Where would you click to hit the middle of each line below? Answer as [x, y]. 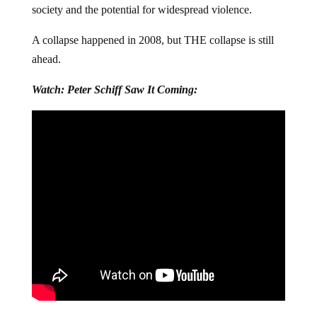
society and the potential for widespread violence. [142, 10]
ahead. [46, 59]
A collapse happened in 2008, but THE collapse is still [152, 40]
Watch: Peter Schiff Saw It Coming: [114, 90]
